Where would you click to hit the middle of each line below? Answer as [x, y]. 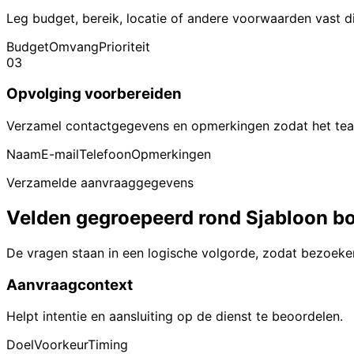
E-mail [60, 154]
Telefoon [105, 154]
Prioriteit [124, 46]
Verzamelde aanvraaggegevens [100, 183]
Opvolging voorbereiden [94, 94]
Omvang [74, 46]
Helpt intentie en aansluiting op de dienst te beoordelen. [175, 316]
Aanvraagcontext [70, 284]
